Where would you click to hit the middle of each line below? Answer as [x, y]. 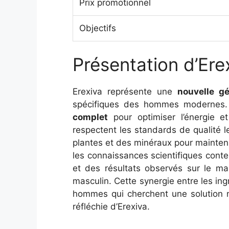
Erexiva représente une [125, 91]
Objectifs [98, 28]
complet [90, 117]
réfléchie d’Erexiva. [111, 207]
